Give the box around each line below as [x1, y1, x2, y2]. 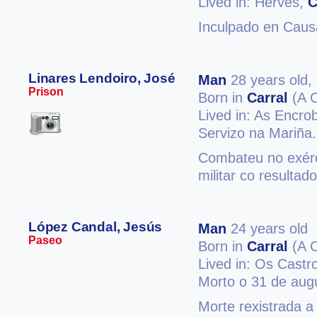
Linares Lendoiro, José [28, 71, 175, 86]
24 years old [226, 221, 308, 236]
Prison [28, 86, 64, 98]
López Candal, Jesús [28, 219, 163, 234]
